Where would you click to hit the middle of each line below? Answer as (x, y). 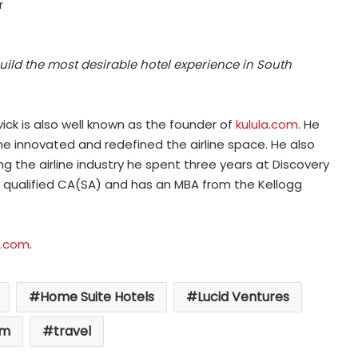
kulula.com (267, 125)
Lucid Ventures (243, 297)
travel (72, 332)
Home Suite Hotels (97, 297)
